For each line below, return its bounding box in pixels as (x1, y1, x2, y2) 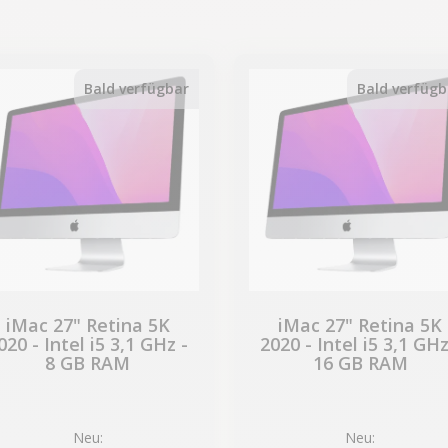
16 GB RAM (312, 351, 408, 375)
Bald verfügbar (84, 78, 189, 98)
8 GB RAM (45, 351, 131, 375)
